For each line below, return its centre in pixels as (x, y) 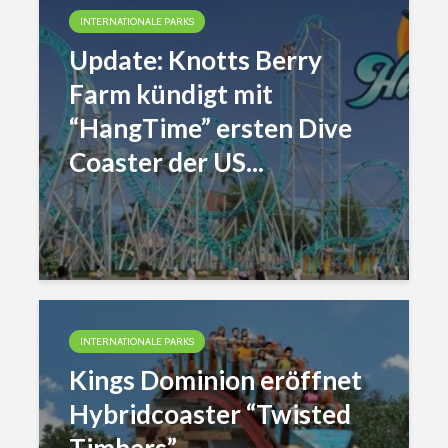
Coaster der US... (166, 162)
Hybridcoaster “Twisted (210, 414)
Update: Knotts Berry (195, 60)
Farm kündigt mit (171, 94)
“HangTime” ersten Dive (210, 128)
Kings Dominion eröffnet (215, 380)
